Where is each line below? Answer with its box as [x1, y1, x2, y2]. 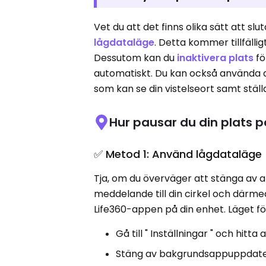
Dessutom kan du [94, 51, 178, 65]
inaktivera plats [177, 51, 254, 65]
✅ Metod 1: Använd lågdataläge [94, 147, 262, 161]
